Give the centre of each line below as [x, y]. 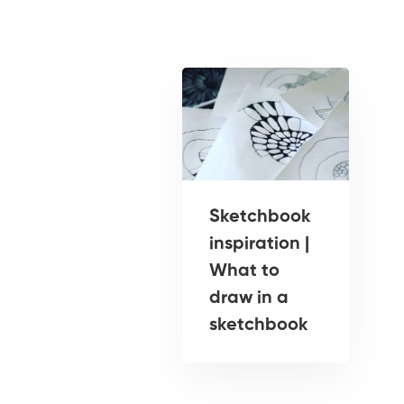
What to [244, 272]
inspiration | [259, 245]
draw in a [249, 299]
